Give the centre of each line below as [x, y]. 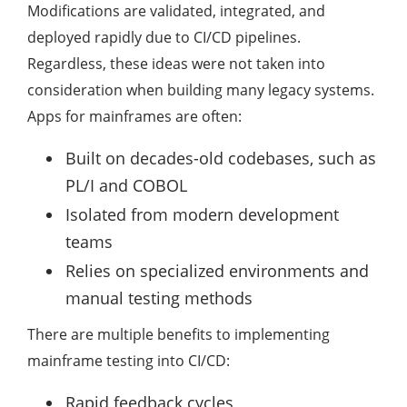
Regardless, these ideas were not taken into [176, 64]
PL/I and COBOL [126, 186]
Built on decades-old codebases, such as [221, 159]
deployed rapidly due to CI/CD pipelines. [164, 38]
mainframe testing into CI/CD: [129, 361]
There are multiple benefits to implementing [179, 335]
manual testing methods [159, 298]
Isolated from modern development [202, 215]
